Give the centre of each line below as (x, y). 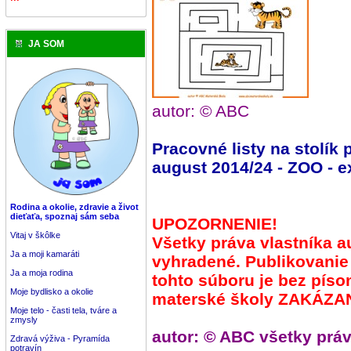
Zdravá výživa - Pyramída (60, 339)
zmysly (24, 320)
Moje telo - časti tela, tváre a (63, 311)
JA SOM (46, 44)
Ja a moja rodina (42, 273)
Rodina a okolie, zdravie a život (74, 207)
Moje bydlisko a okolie (52, 292)
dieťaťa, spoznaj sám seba (65, 217)
